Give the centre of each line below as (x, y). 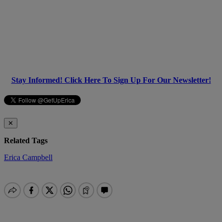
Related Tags (26, 140)
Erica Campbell (28, 157)
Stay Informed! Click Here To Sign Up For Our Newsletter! (111, 80)
